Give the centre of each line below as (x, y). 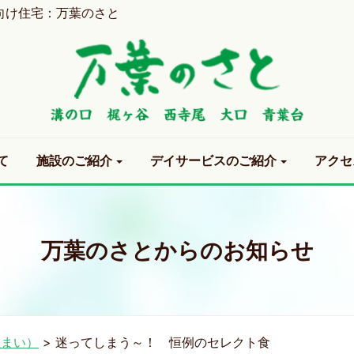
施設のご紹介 (76, 161)
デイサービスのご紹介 (215, 161)
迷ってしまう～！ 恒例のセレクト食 (163, 342)
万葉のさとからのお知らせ (177, 250)
